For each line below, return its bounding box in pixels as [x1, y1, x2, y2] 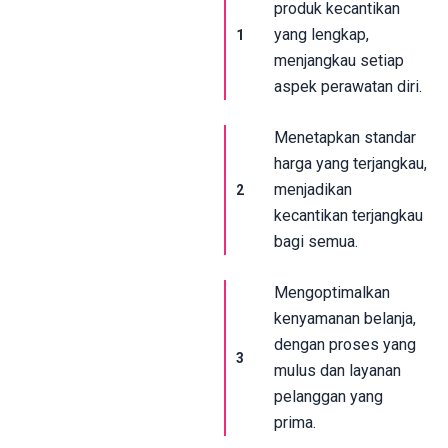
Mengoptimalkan [274, 282, 390, 302]
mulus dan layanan [274, 360, 401, 380]
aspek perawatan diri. [274, 76, 422, 96]
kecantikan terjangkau [274, 205, 423, 225]
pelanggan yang [274, 386, 383, 406]
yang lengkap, [274, 24, 369, 44]
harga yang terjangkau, [274, 153, 427, 173]
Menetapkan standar [274, 127, 416, 147]
